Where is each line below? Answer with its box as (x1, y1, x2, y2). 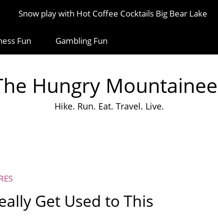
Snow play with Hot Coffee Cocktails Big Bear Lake (18, 8, 207, 19)
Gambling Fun (55, 35, 108, 46)
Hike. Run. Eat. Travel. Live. (54, 100, 164, 112)
